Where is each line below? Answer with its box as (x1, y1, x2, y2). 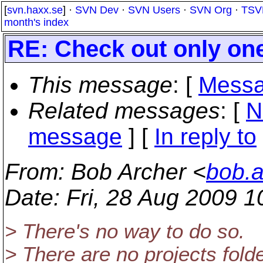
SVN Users (128, 4, 180, 16)
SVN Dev (75, 4, 119, 16)
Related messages (28, 98, 220, 123)
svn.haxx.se (7, 4, 63, 16)
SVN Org (190, 4, 232, 16)
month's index (4, 16, 69, 28)
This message (28, 72, 173, 97)
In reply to (154, 124, 257, 149)
